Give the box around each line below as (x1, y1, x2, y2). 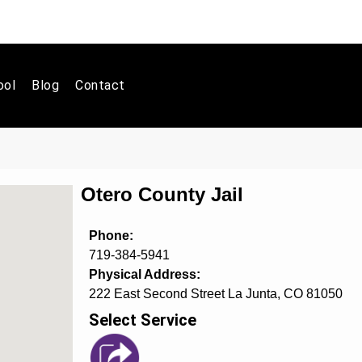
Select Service (88, 310, 196, 330)
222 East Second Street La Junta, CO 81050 (88, 287, 343, 301)
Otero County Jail (80, 183, 243, 205)
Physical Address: (88, 267, 200, 281)
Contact (75, 78, 125, 93)
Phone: (88, 229, 133, 242)
